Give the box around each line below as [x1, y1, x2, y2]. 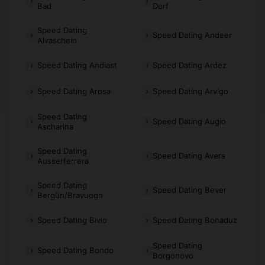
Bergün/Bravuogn [37, 190, 103, 200]
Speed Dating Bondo [37, 245, 114, 256]
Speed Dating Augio [153, 117, 226, 127]
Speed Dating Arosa [37, 86, 111, 96]
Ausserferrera [37, 156, 89, 166]
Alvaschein [37, 35, 77, 45]
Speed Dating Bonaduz [153, 215, 237, 225]
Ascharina [37, 121, 73, 131]
